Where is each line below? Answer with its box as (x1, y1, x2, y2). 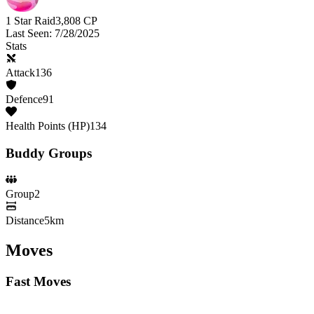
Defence (6, 93, 43, 105)
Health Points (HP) (6, 119, 90, 132)
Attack (6, 66, 35, 78)
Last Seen (6, 27, 49, 39)
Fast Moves (6, 274, 71, 289)
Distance (6, 214, 44, 227)
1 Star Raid (6, 14, 55, 27)
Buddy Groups (6, 145, 92, 161)
